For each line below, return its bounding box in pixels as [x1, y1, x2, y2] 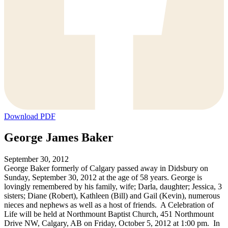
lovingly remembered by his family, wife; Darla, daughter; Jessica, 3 [4, 182, 222, 191]
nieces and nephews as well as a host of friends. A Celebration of [4, 201, 214, 210]
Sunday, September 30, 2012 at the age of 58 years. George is [4, 173, 202, 182]
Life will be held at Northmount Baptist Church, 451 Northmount [4, 210, 214, 219]
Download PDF [4, 111, 55, 121]
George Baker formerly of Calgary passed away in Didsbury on [4, 164, 208, 173]
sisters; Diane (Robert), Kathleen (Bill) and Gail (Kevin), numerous [4, 191, 220, 201]
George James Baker [4, 131, 113, 145]
